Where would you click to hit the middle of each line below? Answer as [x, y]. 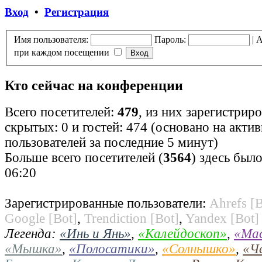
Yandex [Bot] [222, 218]
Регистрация [77, 12]
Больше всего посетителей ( [84, 157]
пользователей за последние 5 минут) [111, 142]
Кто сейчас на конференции [94, 85]
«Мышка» [33, 249]
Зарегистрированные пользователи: [107, 203]
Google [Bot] [41, 218]
